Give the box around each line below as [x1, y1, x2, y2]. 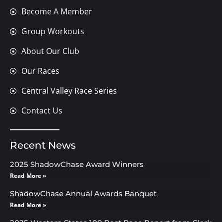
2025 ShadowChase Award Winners [10, 160, 144, 169]
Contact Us [21, 105, 62, 116]
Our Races [21, 65, 59, 77]
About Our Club [21, 46, 79, 57]
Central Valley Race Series [21, 85, 117, 97]
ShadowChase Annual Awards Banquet [10, 189, 157, 199]
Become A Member [21, 6, 92, 17]
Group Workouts [21, 26, 84, 37]
